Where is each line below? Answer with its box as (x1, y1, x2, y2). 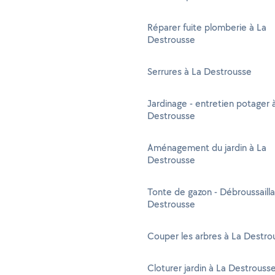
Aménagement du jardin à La (147, 141, 266, 154)
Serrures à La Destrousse (147, 65, 252, 78)
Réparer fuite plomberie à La (147, 21, 266, 34)
